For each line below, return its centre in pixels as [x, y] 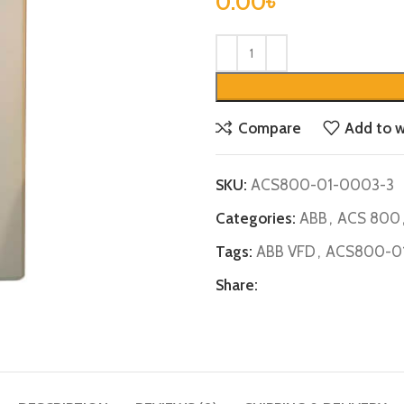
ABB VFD [286, 252]
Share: [237, 285]
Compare [269, 128]
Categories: [256, 218]
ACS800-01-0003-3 [322, 185]
